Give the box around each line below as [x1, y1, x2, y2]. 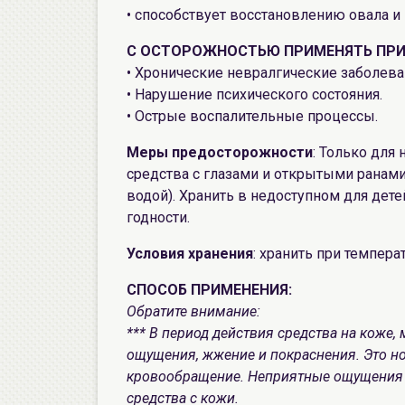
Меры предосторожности [127, 144, 313, 161]
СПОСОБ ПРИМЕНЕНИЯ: [127, 281, 292, 298]
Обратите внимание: [127, 303, 260, 320]
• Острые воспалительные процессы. [127, 108, 378, 125]
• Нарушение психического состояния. [127, 86, 382, 103]
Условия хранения [127, 245, 253, 262]
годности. [127, 209, 190, 226]
